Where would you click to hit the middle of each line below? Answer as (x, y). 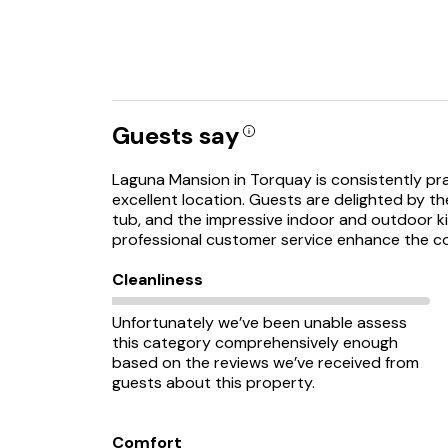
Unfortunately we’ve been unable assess (259, 322)
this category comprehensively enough (255, 342)
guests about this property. (213, 382)
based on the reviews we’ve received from (265, 362)
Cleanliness (157, 279)
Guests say (175, 135)
